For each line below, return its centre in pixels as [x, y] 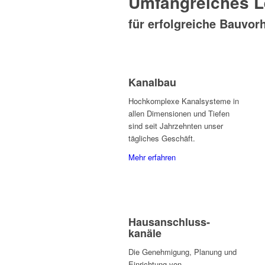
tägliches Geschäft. [162, 138]
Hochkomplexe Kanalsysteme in [184, 101]
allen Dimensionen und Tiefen [179, 114]
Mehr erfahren [152, 157]
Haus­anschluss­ [169, 222]
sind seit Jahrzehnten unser [176, 126]
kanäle [145, 233]
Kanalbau [152, 83]
